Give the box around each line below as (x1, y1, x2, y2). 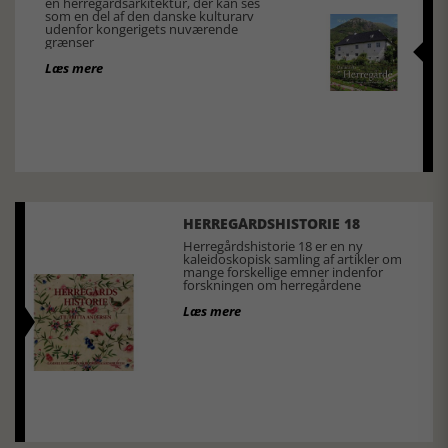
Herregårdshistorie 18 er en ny (182, 237, 363, 256)
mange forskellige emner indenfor (182, 263, 383, 282)
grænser (45, 33, 94, 52)
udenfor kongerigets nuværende (45, 20, 238, 39)
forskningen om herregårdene (182, 276, 361, 295)
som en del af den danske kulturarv (45, 7, 254, 26)
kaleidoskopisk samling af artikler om (182, 250, 402, 269)
